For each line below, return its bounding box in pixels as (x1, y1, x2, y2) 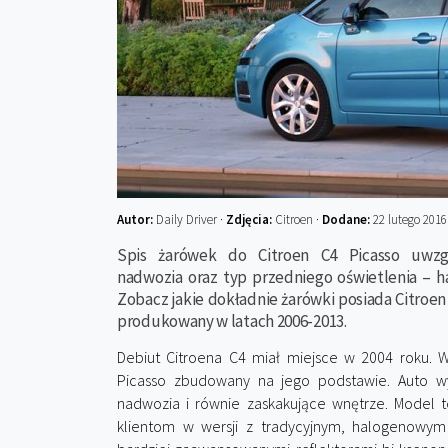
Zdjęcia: (226, 211, 275, 228)
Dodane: (322, 211, 370, 228)
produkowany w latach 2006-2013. (117, 310, 347, 332)
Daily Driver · (156, 211, 226, 228)
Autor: (117, 211, 156, 228)
